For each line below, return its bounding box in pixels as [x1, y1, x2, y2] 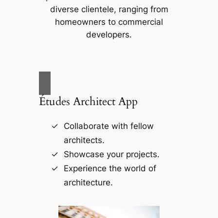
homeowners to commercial [55, 17, 163, 27]
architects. [63, 135, 105, 145]
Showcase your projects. [63, 149, 160, 159]
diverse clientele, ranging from [50, 4, 168, 15]
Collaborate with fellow [63, 121, 154, 131]
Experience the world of [63, 163, 156, 173]
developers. [86, 30, 132, 40]
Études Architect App [38, 93, 138, 109]
